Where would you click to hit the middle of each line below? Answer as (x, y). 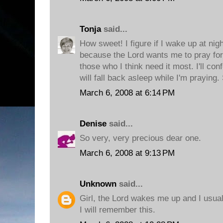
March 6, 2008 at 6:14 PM (127, 93)
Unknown (98, 184)
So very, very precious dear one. (140, 138)
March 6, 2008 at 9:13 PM (127, 153)
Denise (93, 123)
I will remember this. (117, 210)
